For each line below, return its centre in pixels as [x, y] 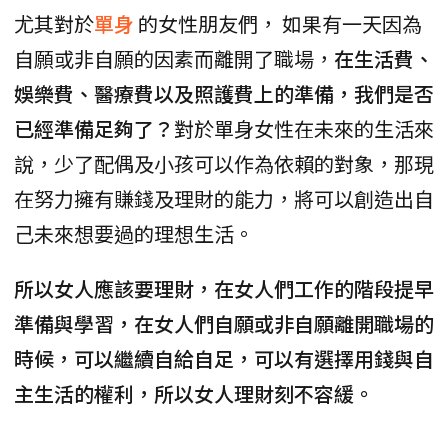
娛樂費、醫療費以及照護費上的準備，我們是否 [224, 94]
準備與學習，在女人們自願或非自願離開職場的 [224, 324]
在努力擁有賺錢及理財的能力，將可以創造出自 [224, 199]
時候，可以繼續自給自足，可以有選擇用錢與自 [224, 359]
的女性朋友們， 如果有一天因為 [280, 24]
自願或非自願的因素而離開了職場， [174, 59]
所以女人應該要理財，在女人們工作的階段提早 [224, 289]
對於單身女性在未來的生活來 [304, 129]
